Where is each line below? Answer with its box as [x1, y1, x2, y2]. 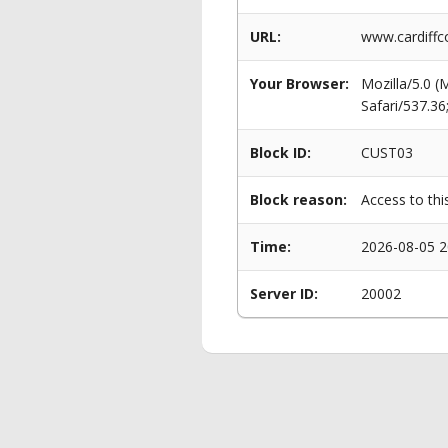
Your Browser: [250, 74, 349, 93]
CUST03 [361, 143, 413, 162]
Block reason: [250, 190, 347, 209]
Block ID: [250, 143, 311, 162]
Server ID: [250, 284, 318, 303]
